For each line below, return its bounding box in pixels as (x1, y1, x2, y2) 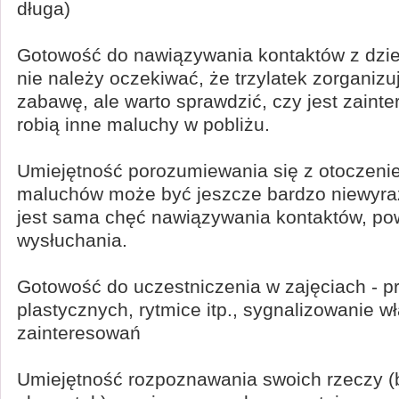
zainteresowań (17, 322, 141, 343)
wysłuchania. (17, 230, 127, 250)
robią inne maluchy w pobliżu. (17, 114, 270, 134)
